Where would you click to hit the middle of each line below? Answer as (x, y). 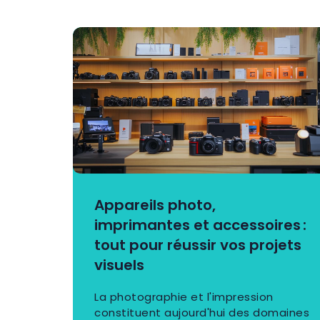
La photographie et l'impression (184, 297)
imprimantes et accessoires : (200, 225)
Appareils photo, (155, 205)
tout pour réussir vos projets (198, 245)
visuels (119, 265)
